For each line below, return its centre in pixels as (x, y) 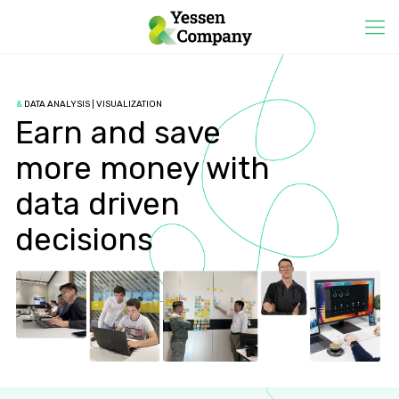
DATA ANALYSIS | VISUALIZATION (93, 104)
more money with (143, 168)
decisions (85, 240)
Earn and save (118, 133)
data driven (98, 204)
